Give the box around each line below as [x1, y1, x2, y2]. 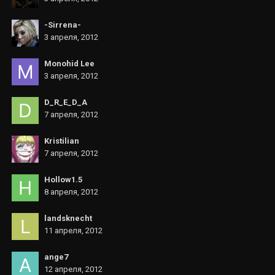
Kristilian [44, 136, 79, 145]
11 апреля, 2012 [44, 226, 103, 235]
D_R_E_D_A [44, 98, 87, 107]
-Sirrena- [44, 20, 81, 29]
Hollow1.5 [44, 175, 82, 184]
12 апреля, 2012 [44, 265, 103, 274]
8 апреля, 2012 [44, 187, 98, 196]
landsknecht [44, 214, 92, 223]
